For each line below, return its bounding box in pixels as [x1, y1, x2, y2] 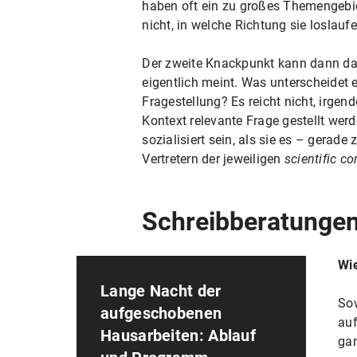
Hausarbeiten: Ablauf [100, 325, 257, 345]
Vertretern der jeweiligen [142, 151, 284, 167]
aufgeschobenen [100, 303, 222, 323]
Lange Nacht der [100, 280, 222, 300]
